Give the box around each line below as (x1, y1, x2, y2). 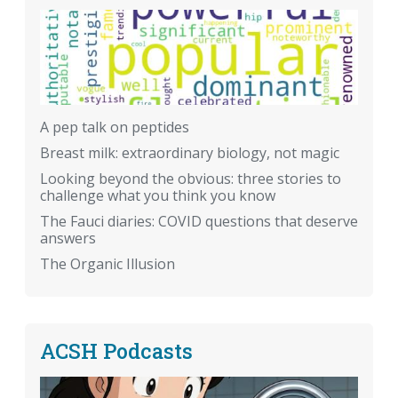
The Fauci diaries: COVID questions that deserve (40, 211, 358, 232)
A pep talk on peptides (40, 117, 189, 138)
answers (40, 228, 96, 249)
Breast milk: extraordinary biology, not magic (40, 143, 339, 163)
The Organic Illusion (40, 254, 175, 275)
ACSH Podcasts (40, 337, 193, 365)
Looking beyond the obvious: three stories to (40, 169, 341, 189)
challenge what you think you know (40, 186, 275, 206)
